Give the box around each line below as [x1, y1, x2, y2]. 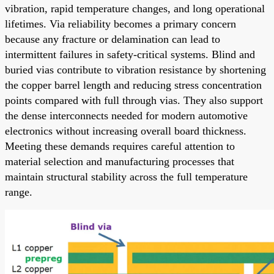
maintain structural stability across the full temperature [5, 170, 248, 183]
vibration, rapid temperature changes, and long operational [5, 2, 265, 15]
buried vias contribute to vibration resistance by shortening [5, 63, 266, 76]
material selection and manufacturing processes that [5, 155, 234, 168]
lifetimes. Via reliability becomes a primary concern [5, 17, 236, 30]
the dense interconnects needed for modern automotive [5, 109, 248, 122]
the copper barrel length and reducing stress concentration [5, 78, 262, 91]
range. [5, 185, 32, 198]
